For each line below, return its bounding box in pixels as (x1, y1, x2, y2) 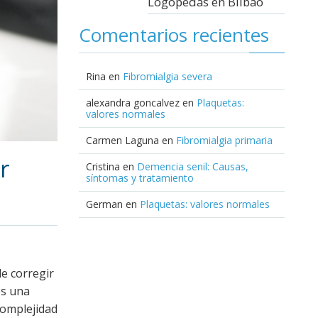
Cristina (86, 159, 120, 173)
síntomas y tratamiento (86, 170, 194, 185)
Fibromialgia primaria (176, 133, 273, 147)
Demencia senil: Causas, (137, 159, 248, 173)
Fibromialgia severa (123, 69, 212, 83)
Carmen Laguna (86, 133, 159, 147)
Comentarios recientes (79, 21, 269, 48)
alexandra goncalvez (86, 95, 180, 109)
